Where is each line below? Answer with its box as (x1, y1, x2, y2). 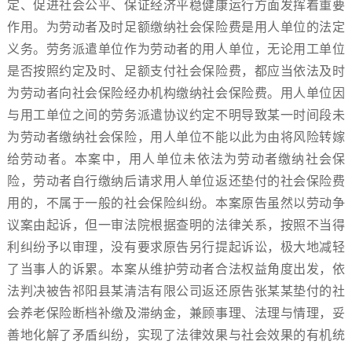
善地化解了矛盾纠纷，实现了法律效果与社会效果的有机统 (6, 328, 346, 342)
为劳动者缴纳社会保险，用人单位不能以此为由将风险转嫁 (6, 130, 346, 144)
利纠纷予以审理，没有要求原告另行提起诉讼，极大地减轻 (6, 240, 346, 254)
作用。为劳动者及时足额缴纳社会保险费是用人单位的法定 (6, 20, 346, 34)
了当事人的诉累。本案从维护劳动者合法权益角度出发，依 (6, 262, 346, 276)
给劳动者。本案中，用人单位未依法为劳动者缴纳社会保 (6, 152, 346, 166)
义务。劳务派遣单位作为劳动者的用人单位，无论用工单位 (6, 42, 346, 56)
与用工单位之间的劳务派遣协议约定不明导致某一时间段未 (6, 108, 346, 122)
